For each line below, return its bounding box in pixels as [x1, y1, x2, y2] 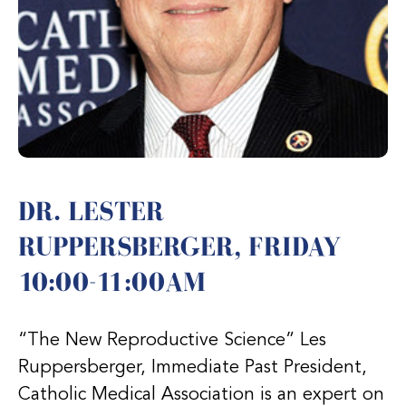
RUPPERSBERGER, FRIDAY [18, 231, 341, 261]
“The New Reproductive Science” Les [18, 331, 326, 350]
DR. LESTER [18, 196, 164, 226]
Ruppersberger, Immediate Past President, [18, 358, 367, 377]
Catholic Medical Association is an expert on [18, 385, 384, 404]
